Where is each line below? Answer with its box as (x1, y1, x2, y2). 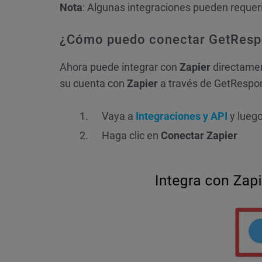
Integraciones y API (136, 110, 227, 123)
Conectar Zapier (161, 129, 237, 142)
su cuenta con (60, 77, 127, 90)
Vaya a (102, 110, 133, 123)
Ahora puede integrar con (60, 61, 180, 74)
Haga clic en (102, 129, 161, 142)
